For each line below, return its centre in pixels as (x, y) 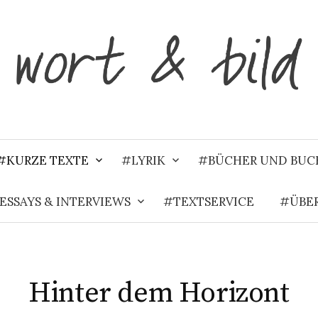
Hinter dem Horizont (159, 293)
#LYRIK (143, 160)
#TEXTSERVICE (208, 201)
